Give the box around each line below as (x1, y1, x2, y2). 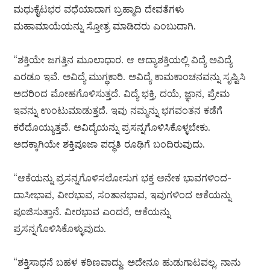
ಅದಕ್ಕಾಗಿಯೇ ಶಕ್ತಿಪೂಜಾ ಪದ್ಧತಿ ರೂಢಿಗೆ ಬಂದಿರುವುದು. (13, 138, 206, 151)
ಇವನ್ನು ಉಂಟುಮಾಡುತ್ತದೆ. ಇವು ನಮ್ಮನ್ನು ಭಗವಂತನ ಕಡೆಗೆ (13, 104, 223, 117)
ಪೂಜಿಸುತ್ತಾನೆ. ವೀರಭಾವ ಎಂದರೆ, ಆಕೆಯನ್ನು (13, 206, 171, 218)
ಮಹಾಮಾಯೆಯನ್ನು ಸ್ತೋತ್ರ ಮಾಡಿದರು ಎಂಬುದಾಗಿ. (13, 20, 196, 33)
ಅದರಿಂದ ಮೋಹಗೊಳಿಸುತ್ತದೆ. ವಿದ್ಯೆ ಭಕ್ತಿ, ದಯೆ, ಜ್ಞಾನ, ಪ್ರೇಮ (13, 87, 230, 100)
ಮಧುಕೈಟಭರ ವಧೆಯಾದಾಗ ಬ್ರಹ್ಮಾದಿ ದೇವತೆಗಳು (13, 3, 185, 16)
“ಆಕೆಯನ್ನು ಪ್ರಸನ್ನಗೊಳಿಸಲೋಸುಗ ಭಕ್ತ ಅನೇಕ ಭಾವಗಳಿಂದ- (13, 172, 232, 184)
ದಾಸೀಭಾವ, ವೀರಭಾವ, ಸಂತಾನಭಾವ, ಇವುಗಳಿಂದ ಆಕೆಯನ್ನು (13, 189, 231, 201)
